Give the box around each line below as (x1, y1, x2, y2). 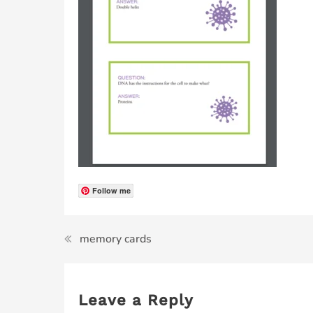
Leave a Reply (78, 291, 194, 309)
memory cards (80, 231, 152, 247)
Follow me (92, 185, 131, 196)
